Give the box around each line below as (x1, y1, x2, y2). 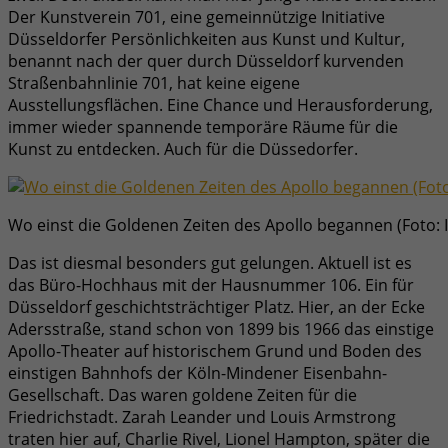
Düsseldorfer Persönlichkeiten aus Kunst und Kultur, (8, 27, 405, 50)
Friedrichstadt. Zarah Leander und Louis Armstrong (8, 405, 396, 428)
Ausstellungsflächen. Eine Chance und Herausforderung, (8, 93, 433, 116)
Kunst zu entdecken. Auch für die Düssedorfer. (8, 137, 358, 160)
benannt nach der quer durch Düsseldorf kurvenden (8, 49, 404, 72)
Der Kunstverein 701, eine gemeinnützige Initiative (8, 5, 385, 28)
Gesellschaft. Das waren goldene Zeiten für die (8, 383, 357, 406)
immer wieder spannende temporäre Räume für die (8, 115, 398, 138)
